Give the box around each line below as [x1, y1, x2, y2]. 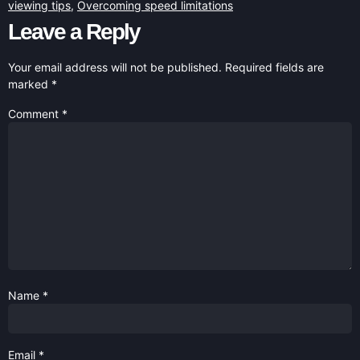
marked [8, 76, 51, 91]
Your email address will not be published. [8, 59, 222, 74]
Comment [8, 106, 62, 121]
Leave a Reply [8, 18, 140, 44]
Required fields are [225, 59, 324, 74]
